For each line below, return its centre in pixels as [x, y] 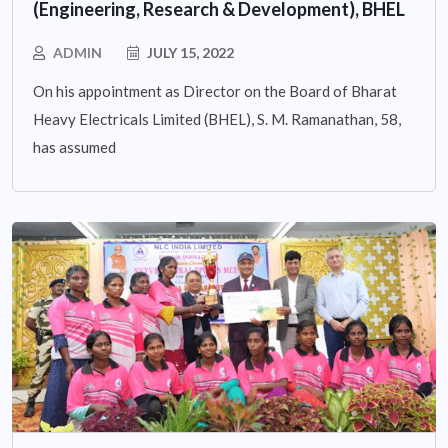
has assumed [74, 147]
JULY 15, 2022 [189, 53]
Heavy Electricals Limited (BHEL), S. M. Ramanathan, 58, [217, 119]
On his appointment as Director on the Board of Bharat [215, 91]
